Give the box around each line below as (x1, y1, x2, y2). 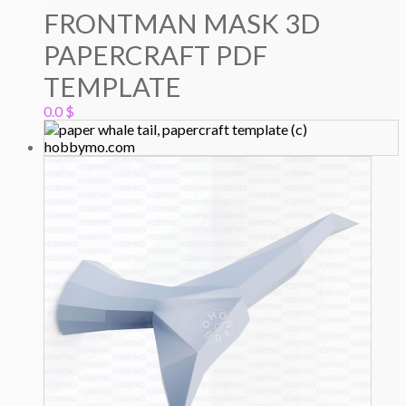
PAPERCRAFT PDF (43, 38, 267, 71)
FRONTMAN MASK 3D (43, 6, 320, 39)
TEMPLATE (43, 70, 181, 102)
